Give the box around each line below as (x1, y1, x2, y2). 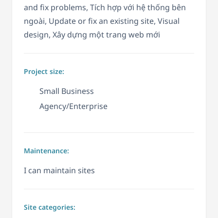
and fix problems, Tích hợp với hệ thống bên (24, 1, 186, 13)
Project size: (24, 66, 64, 76)
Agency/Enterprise (39, 100, 108, 111)
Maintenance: (24, 145, 69, 155)
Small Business (39, 85, 94, 96)
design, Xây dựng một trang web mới (24, 29, 160, 40)
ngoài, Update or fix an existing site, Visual (24, 15, 180, 26)
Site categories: (24, 202, 75, 212)
